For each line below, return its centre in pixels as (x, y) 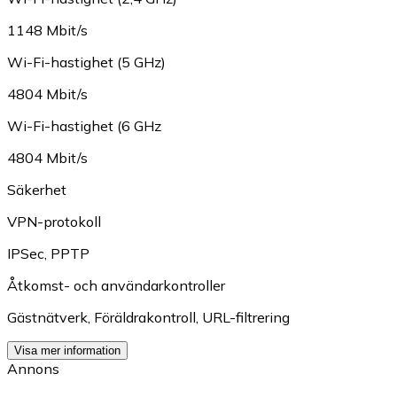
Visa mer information (67, 351)
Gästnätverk (47, 318)
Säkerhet (37, 190)
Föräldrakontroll (145, 318)
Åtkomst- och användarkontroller (116, 286)
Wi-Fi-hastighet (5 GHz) (86, 62)
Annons (33, 369)
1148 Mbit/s (47, 31)
